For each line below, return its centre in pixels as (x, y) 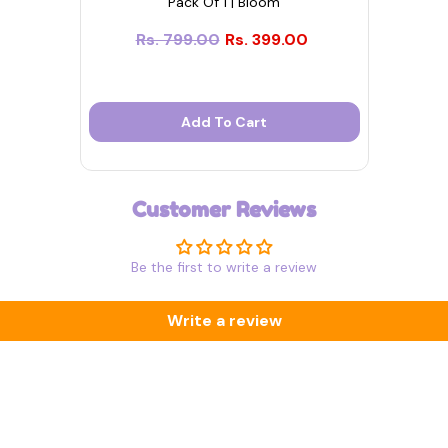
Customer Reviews (224, 210)
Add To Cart (224, 122)
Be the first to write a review (224, 267)
